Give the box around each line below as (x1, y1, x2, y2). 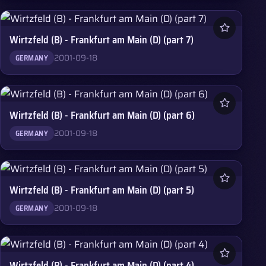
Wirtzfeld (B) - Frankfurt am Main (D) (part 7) (9, 32, 194, 48)
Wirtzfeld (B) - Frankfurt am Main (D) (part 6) (9, 107, 195, 123)
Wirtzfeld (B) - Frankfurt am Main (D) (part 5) (9, 182, 195, 198)
